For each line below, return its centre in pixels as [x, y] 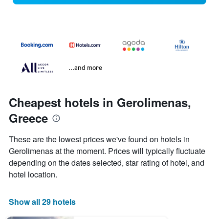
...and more [85, 67]
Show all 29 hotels [42, 202]
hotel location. [33, 175]
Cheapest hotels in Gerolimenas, [100, 102]
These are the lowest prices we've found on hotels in [99, 139]
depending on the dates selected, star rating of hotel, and [107, 163]
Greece [28, 118]
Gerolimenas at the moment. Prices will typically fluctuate [107, 151]
